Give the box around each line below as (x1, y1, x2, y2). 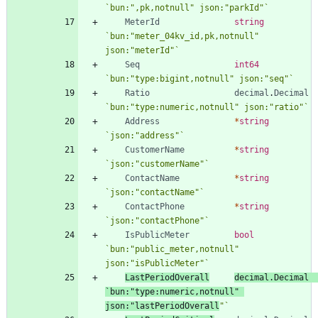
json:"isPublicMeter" (105, 258, 204, 268)
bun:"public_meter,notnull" (110, 243, 239, 254)
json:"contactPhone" (110, 215, 204, 226)
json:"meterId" (105, 45, 175, 55)
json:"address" (110, 130, 180, 141)
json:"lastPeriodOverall (105, 300, 219, 311)
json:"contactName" (110, 187, 199, 197)
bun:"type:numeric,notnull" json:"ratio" (110, 102, 304, 112)
